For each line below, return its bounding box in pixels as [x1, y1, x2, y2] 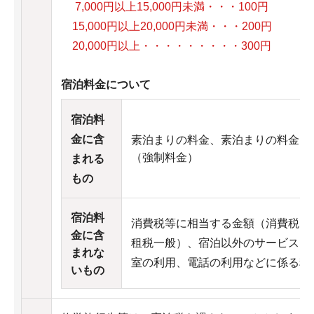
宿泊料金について [61, 78, 151, 90]
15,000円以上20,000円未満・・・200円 [61, 20, 272, 32]
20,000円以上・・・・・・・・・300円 [61, 40, 271, 52]
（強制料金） [131, 151, 198, 163]
